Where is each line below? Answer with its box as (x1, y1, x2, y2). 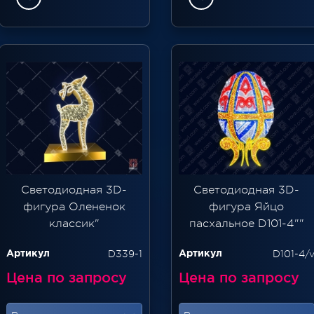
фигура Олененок (22, 200, 125, 214)
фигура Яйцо (209, 200, 285, 214)
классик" (48, 217, 100, 231)
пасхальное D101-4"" (189, 217, 304, 231)
